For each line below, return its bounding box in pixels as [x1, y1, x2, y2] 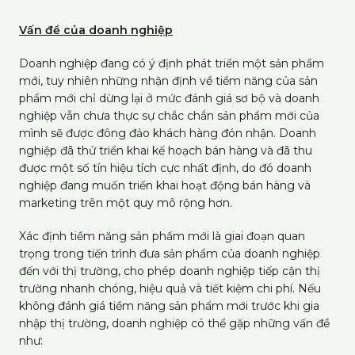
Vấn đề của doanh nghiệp [19, 23, 173, 37]
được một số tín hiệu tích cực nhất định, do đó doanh [19, 161, 311, 175]
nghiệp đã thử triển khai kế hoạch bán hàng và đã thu [19, 143, 312, 158]
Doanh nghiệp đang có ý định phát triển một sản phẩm [19, 56, 324, 71]
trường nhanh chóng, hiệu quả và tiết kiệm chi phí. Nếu [19, 281, 321, 296]
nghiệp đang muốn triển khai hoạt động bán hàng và [19, 178, 311, 193]
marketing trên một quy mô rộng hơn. [19, 196, 232, 210]
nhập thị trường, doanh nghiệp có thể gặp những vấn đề [19, 316, 330, 330]
